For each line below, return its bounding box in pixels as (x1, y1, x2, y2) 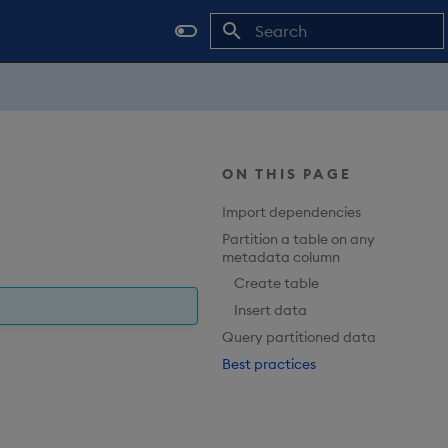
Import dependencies (222, 202, 361, 221)
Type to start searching (254, 59, 395, 75)
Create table (234, 274, 319, 293)
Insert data (234, 301, 307, 320)
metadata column (222, 247, 340, 266)
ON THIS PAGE (222, 165, 352, 183)
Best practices (222, 354, 316, 373)
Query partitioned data (222, 327, 376, 346)
